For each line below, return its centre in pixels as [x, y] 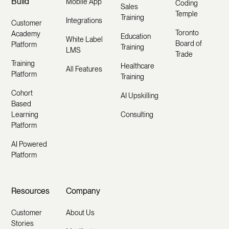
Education [135, 37]
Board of [188, 44]
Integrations [84, 21]
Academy [26, 34]
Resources [31, 191]
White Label [85, 40]
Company [83, 191]
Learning [25, 115]
